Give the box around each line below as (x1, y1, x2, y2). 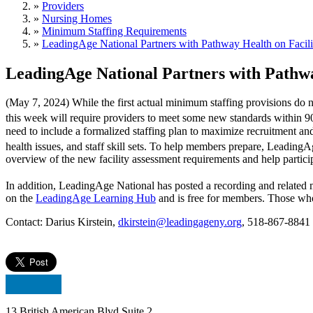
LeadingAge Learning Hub (36, 192, 156, 205)
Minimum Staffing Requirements (42, 24, 187, 37)
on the (6, 192, 36, 205)
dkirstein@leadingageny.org (118, 216, 242, 228)
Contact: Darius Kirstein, (6, 216, 118, 228)
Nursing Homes (42, 12, 112, 24)
